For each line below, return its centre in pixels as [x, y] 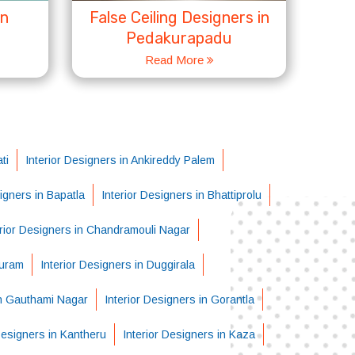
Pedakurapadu [179, 38]
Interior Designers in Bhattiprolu [181, 195]
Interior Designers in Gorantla [179, 300]
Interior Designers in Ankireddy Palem [120, 160]
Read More [176, 60]
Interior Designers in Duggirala [117, 265]
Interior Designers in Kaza [189, 334]
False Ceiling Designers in [179, 17]
